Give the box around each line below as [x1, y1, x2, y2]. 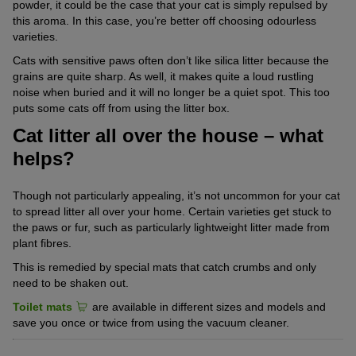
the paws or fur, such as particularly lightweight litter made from [13, 220, 330, 234]
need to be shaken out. [13, 276, 129, 289]
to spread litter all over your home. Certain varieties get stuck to [13, 204, 331, 218]
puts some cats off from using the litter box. [13, 102, 230, 114]
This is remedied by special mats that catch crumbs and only [13, 260, 316, 273]
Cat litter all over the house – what [13, 125, 323, 146]
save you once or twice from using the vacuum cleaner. [13, 315, 289, 329]
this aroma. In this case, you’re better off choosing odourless [13, 14, 316, 27]
